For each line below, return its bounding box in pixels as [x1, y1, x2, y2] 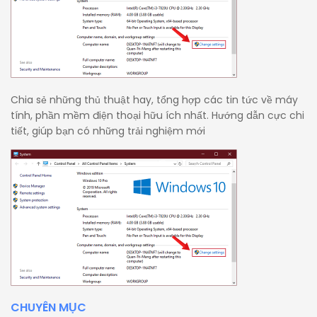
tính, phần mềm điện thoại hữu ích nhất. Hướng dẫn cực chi [11, 108, 304, 123]
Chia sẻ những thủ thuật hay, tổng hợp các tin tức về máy [11, 93, 298, 108]
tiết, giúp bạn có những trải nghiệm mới [11, 124, 205, 139]
